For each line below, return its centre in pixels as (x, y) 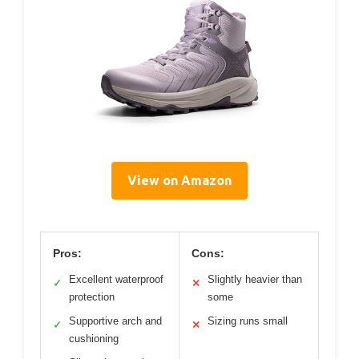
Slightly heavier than (255, 279)
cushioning (94, 338)
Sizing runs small (248, 321)
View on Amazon (179, 180)
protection (92, 296)
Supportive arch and (115, 321)
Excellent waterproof (116, 279)
